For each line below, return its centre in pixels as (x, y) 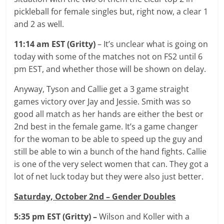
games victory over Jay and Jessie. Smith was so (103, 101)
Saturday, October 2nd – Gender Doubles (95, 196)
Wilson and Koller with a (144, 216)
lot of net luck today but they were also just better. (109, 176)
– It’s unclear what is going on (153, 44)
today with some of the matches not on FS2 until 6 (108, 56)
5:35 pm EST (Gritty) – (57, 216)
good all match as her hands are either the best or (109, 114)
